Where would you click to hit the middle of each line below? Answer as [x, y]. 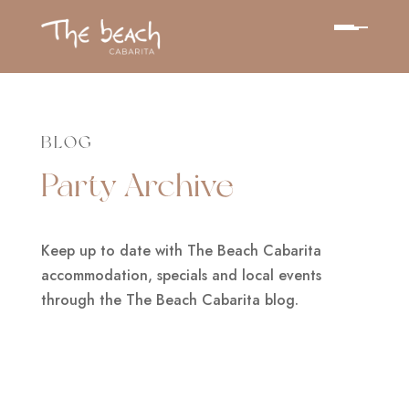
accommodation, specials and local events [181, 275]
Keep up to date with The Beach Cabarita [181, 251]
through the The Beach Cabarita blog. [169, 300]
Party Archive [137, 185]
